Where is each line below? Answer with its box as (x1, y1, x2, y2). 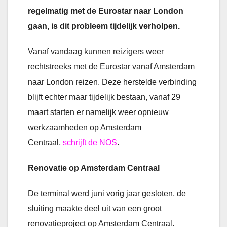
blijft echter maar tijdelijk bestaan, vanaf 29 (28, 93, 180, 102)
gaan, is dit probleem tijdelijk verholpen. (28, 22, 182, 31)
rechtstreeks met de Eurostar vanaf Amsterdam (28, 62, 195, 71)
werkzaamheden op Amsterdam (28, 123, 141, 132)
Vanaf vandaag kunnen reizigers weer (28, 47, 164, 56)
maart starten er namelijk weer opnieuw (28, 108, 169, 117)
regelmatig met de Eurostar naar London (28, 7, 183, 16)
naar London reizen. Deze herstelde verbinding (28, 78, 197, 87)
